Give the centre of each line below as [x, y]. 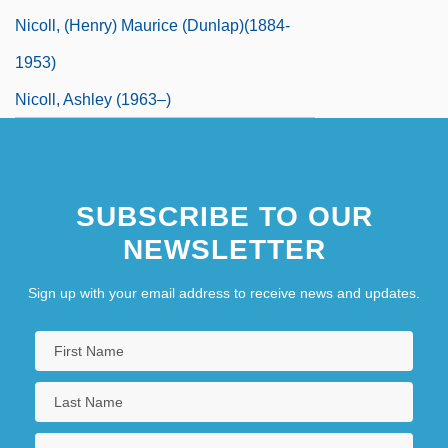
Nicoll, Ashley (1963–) [93, 99]
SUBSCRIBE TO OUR [224, 216]
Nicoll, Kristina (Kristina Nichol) [125, 136]
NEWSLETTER [224, 249]
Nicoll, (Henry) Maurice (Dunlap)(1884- [152, 25]
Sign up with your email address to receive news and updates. [224, 292]
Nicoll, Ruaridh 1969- [90, 173]
